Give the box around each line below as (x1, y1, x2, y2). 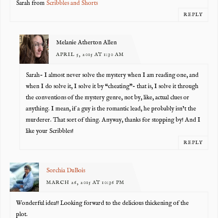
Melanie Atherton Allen (55, 38, 117, 47)
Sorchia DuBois (46, 166, 85, 175)
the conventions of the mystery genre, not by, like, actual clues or (26, 94, 190, 102)
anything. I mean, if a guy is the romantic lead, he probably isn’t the (26, 105, 197, 113)
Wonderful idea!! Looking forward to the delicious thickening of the (16, 200, 189, 208)
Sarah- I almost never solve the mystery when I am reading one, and (26, 72, 199, 80)
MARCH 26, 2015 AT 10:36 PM (46, 179, 125, 186)
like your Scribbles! (26, 127, 74, 136)
